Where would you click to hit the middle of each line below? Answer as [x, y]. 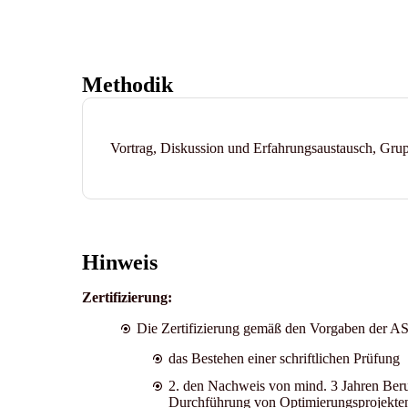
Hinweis [119, 262]
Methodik [127, 84]
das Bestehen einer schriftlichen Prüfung [286, 358]
